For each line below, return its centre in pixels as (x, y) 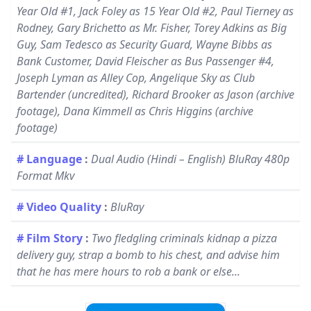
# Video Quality (59, 207)
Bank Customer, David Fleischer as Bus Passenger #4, (145, 61)
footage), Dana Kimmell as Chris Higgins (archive (135, 111)
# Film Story (50, 238)
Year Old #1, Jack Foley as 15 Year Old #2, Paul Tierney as (155, 11)
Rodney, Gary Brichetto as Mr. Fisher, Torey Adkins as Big (152, 28)
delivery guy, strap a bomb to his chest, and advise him (148, 255)
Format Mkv (45, 176)
